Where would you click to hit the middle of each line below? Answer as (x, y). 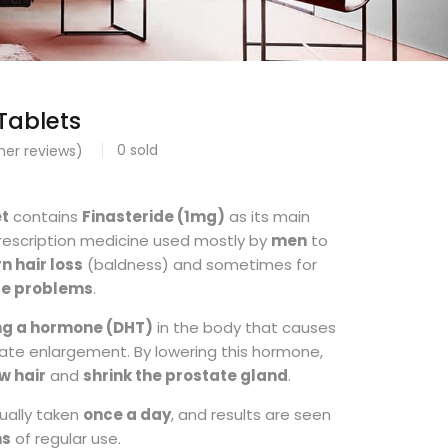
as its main (267, 216)
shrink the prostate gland (185, 375)
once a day (127, 414)
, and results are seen (251, 414)
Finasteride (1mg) (153, 216)
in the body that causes (244, 327)
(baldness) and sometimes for (200, 264)
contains (45, 216)
